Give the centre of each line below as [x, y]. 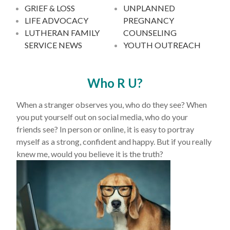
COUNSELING [150, 33]
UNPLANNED [149, 8]
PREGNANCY [149, 20]
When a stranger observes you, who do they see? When [112, 104]
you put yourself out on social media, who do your [102, 117]
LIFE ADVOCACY [56, 20]
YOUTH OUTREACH [162, 45]
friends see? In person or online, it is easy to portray [105, 129]
